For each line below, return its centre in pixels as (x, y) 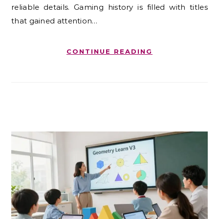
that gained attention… (55, 21)
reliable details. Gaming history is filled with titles (109, 7)
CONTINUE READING (109, 52)
